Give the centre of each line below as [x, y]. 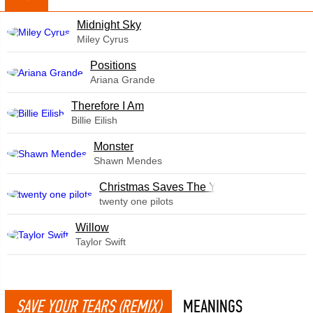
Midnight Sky [109, 25]
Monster [114, 146]
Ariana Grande [123, 80]
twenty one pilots [136, 201]
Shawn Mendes [128, 161]
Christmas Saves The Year [166, 187]
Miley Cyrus [103, 39]
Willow [92, 227]
